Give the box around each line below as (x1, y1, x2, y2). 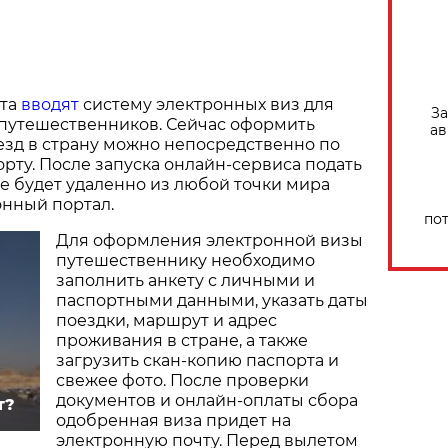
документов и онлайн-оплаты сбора (56, 391, 358, 411)
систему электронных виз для (79, 95, 334, 115)
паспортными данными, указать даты (56, 291, 368, 311)
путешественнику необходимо (56, 251, 315, 271)
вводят (21, 95, 79, 115)
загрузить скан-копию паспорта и (56, 351, 339, 371)
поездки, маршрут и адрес (56, 311, 277, 331)
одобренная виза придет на (56, 411, 291, 431)
